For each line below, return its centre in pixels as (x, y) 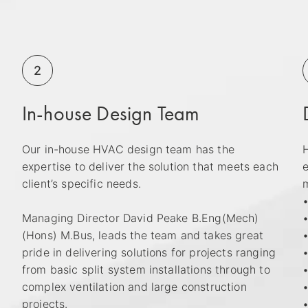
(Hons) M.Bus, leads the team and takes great (143, 235)
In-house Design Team (111, 113)
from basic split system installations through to (146, 269)
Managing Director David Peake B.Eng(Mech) (141, 218)
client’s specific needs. (81, 183)
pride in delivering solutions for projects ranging (149, 252)
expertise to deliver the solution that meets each (150, 166)
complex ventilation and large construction (134, 286)
